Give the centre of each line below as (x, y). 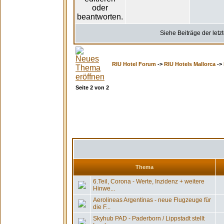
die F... (102, 207)
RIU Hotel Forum (134, 64)
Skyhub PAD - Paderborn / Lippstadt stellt (149, 218)
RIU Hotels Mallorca (190, 64)
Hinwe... (104, 188)
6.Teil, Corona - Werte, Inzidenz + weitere (149, 181)
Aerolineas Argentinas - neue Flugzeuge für (152, 200)
